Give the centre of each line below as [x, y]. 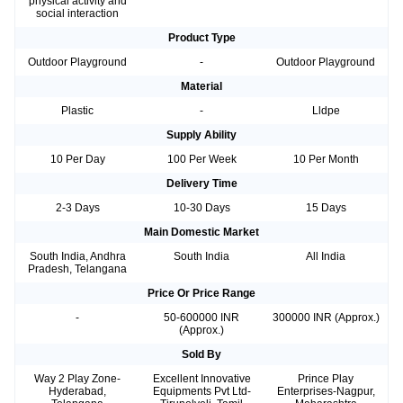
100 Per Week [201, 159]
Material [201, 86]
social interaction [77, 13]
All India [326, 256]
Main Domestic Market [201, 232]
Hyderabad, [77, 391]
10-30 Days [201, 207]
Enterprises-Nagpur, [326, 391]
